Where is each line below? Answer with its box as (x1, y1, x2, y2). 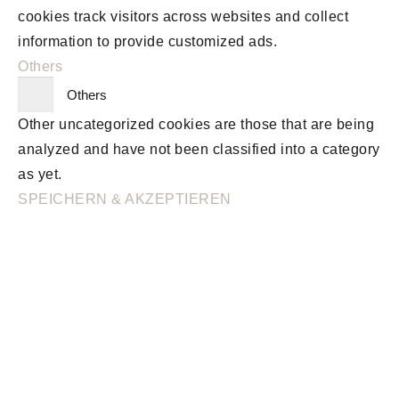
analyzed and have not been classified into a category (18, 141, 380, 157)
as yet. (18, 166, 62, 182)
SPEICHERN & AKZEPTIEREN (18, 191, 232, 207)
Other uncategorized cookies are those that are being (18, 116, 374, 132)
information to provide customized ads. (18, 33, 277, 49)
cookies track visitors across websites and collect (18, 8, 348, 24)
